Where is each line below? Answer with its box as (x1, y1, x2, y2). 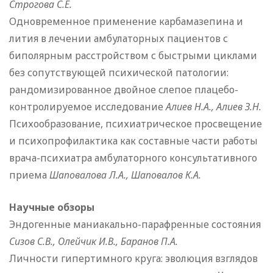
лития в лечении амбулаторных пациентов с (9, 32, 228, 46)
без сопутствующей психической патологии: (9, 66, 229, 80)
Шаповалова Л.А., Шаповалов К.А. (49, 168, 204, 182)
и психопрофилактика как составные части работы (9, 134, 258, 148)
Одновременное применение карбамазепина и (9, 15, 243, 29)
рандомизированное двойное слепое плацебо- (9, 83, 238, 97)
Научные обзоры (9, 200, 94, 214)
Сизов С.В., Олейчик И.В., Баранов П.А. (9, 235, 180, 249)
